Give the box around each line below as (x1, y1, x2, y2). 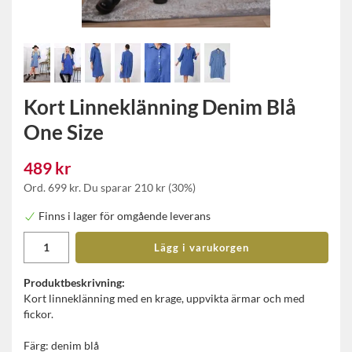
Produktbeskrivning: (24, 276, 125, 290)
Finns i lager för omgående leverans (38, 209, 211, 223)
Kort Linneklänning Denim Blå (24, 94, 296, 119)
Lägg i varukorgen (154, 241, 250, 255)
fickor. (24, 307, 53, 321)
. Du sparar (79, 181, 134, 194)
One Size (24, 119, 104, 145)
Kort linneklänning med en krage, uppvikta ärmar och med (24, 291, 305, 306)
